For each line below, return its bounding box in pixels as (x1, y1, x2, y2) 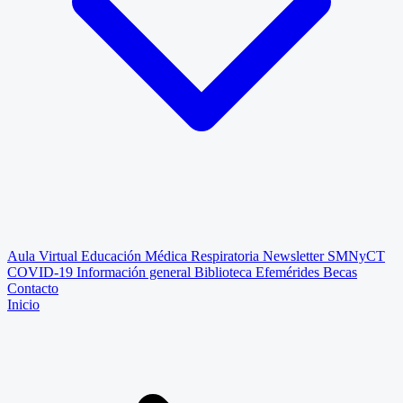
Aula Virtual (7, 248, 81, 264)
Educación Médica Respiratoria (81, 248, 259, 264)
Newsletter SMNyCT (263, 248, 385, 264)
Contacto (7, 281, 58, 296)
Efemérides (255, 264, 323, 280)
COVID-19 (7, 264, 76, 280)
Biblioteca (194, 264, 255, 280)
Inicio (7, 297, 40, 312)
